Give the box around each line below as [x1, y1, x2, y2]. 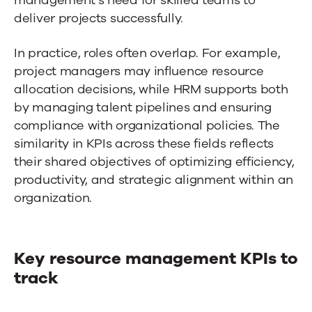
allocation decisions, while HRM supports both [14, 80, 288, 97]
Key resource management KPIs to [14, 247, 297, 270]
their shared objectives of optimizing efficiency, [14, 153, 295, 170]
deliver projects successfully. [14, 9, 183, 26]
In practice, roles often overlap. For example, [14, 44, 281, 61]
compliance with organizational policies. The [14, 116, 280, 134]
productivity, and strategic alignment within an [14, 171, 293, 188]
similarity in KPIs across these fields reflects [14, 134, 274, 152]
